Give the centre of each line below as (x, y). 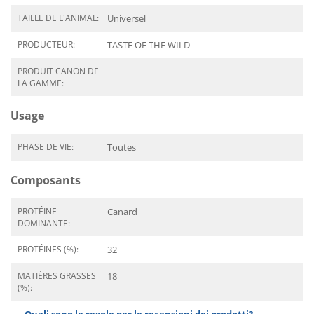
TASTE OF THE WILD (149, 45)
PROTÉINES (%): (48, 249)
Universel (127, 18)
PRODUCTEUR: (46, 45)
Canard (122, 212)
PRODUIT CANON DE (58, 71)
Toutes (122, 147)
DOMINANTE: (44, 223)
